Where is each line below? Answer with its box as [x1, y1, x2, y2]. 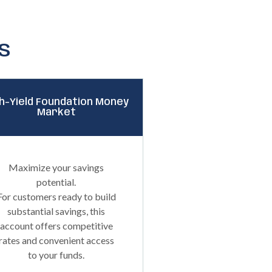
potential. [36, 176, 76, 188]
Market [36, 107, 76, 118]
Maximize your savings [8, 161, 104, 173]
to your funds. [28, 249, 85, 260]
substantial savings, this [7, 205, 106, 217]
